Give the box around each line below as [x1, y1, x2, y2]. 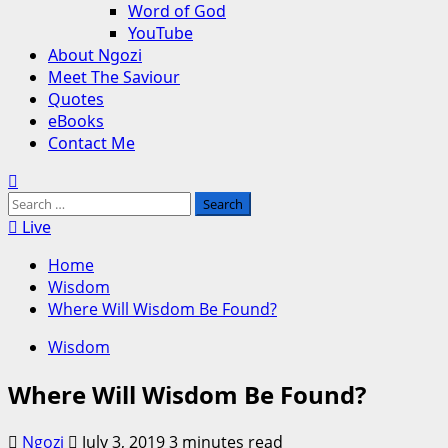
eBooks [48, 110, 104, 132]
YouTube [128, 22, 193, 44]
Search [7, 191, 59, 213]
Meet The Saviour [48, 66, 180, 88]
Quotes [48, 88, 104, 110]
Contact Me [48, 132, 135, 154]
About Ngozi [48, 44, 142, 66]
